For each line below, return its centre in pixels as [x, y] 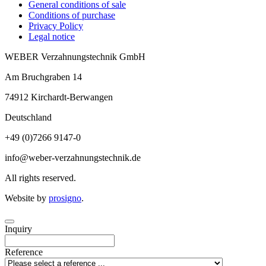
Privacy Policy [56, 26]
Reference [24, 252]
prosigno [65, 198]
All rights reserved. [40, 178]
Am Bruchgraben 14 [43, 77]
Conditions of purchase [72, 15]
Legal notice [52, 37]
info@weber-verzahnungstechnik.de [73, 158]
